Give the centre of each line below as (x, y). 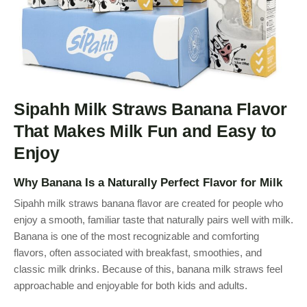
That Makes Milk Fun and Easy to (145, 131)
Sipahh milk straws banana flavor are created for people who (148, 203)
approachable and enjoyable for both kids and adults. (131, 285)
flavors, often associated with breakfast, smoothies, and (138, 253)
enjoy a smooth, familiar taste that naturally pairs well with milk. (153, 220)
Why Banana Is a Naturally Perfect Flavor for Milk (148, 182)
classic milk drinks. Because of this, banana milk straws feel (148, 269)
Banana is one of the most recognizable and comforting (136, 236)
